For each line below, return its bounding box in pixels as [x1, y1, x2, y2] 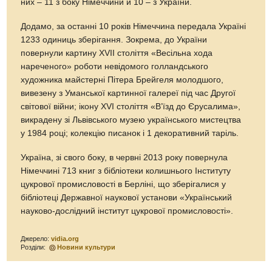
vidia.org [51, 234, 80, 242]
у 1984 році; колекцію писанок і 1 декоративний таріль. [21, 128, 239, 138]
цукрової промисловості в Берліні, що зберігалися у [21, 179, 226, 189]
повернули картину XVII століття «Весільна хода [21, 48, 213, 58]
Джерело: [21, 234, 52, 242]
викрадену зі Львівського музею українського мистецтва [21, 115, 242, 124]
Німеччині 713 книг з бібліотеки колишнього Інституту [21, 166, 231, 175]
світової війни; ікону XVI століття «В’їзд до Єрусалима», [21, 101, 241, 111]
